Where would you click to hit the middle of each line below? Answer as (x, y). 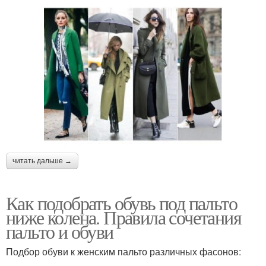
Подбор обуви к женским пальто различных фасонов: (123, 251)
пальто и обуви (60, 231)
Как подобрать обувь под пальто (121, 202)
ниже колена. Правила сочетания (123, 217)
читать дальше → (42, 161)
